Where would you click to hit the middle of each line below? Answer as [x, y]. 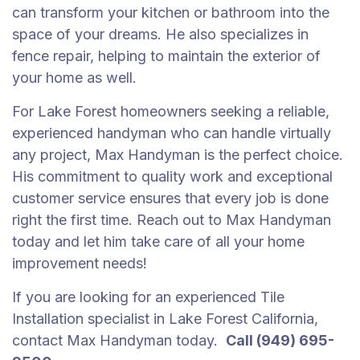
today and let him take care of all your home [158, 241]
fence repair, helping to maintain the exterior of [166, 56]
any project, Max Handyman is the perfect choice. [178, 155]
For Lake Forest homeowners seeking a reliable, [171, 111]
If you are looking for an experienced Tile [148, 297]
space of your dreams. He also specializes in [160, 34]
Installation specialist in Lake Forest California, [165, 319]
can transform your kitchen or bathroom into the [171, 12]
